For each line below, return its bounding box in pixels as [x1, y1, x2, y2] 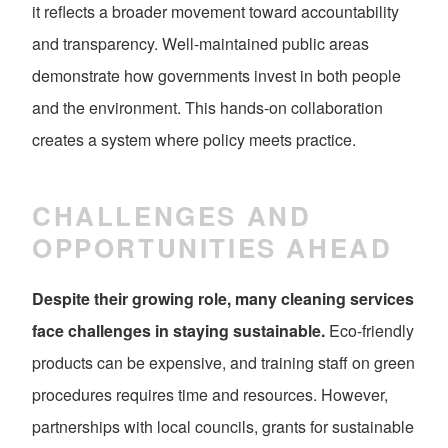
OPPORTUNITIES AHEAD [32, 228, 393, 266]
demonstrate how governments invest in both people [32, 64, 401, 88]
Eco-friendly [325, 319, 414, 343]
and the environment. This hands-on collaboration [32, 96, 383, 120]
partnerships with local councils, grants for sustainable [32, 415, 414, 439]
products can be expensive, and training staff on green [32, 351, 415, 375]
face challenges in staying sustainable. [32, 319, 325, 343]
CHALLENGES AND [32, 196, 312, 234]
